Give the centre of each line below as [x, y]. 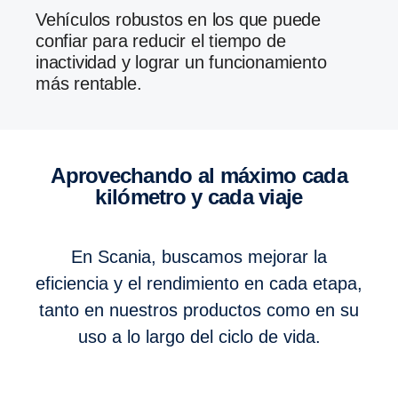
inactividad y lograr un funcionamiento [181, 63]
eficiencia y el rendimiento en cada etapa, [199, 284]
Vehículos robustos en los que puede [41, 20]
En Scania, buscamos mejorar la [199, 257]
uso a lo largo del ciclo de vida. [199, 337]
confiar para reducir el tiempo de [161, 41]
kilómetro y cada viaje [199, 197]
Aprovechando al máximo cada [58, 176]
